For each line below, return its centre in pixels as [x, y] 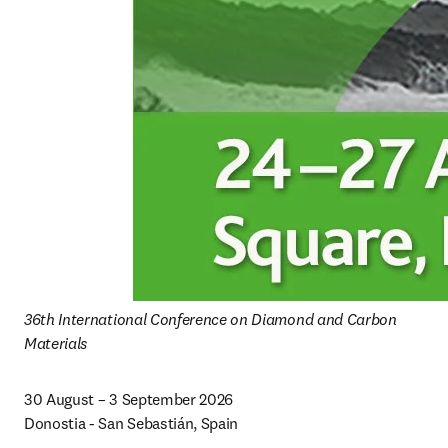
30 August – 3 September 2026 [129, 399]
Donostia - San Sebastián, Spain [133, 423]
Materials [56, 343]
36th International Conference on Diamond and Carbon [210, 319]
